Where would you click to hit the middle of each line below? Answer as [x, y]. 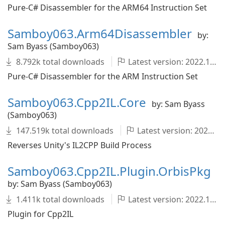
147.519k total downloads [65, 131]
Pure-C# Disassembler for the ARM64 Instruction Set [107, 8]
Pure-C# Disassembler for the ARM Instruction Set [103, 76]
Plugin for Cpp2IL [40, 214]
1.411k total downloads [60, 199]
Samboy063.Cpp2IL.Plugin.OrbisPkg [109, 171]
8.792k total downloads [60, 62]
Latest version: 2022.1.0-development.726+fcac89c [168, 62]
